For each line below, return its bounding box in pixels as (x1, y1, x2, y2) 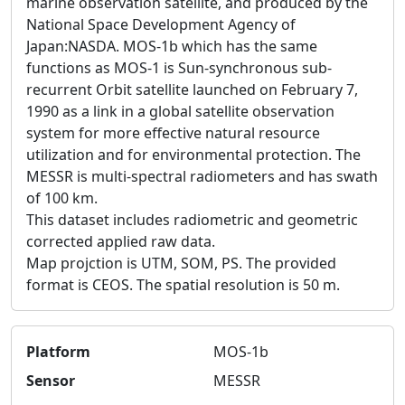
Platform (26, 341, 90, 362)
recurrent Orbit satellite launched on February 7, (26, 79, 358, 99)
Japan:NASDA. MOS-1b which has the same (26, 35, 317, 56)
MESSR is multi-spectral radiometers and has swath (26, 165, 378, 186)
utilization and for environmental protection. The (26, 144, 361, 165)
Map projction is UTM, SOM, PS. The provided (26, 252, 336, 273)
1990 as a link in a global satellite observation (26, 100, 334, 121)
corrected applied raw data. (26, 231, 215, 251)
